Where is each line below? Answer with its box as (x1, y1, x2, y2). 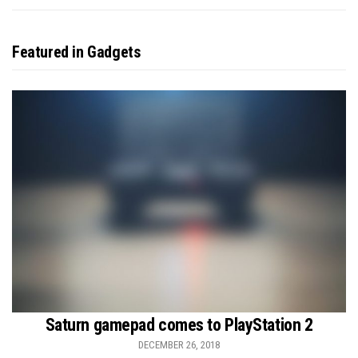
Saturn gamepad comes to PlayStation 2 (45, 315, 313, 336)
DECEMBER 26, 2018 (138, 339, 220, 352)
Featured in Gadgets (12, 42, 141, 62)
